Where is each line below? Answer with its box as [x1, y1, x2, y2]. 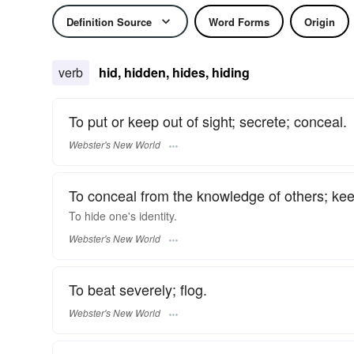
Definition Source [66, 13, 152, 29]
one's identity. [106, 208, 177, 224]
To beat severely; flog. [69, 278, 207, 299]
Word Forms [209, 13, 269, 29]
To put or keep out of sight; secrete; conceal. [69, 111, 347, 131]
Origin [304, 13, 335, 29]
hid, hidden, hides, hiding [99, 63, 250, 81]
